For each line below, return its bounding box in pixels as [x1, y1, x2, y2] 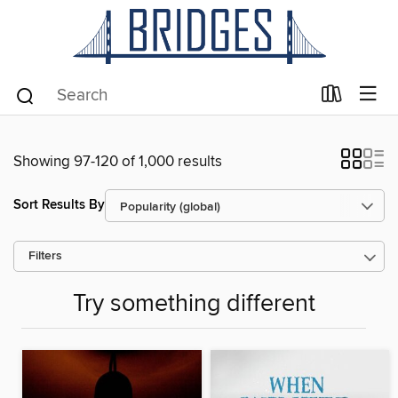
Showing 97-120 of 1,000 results [13, 151, 222, 171]
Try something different [72, 290, 315, 320]
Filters [28, 248, 62, 264]
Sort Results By [13, 196, 105, 214]
